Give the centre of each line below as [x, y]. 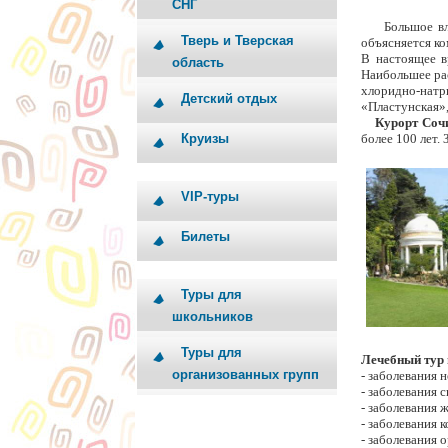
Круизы [205, 138]
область [198, 63]
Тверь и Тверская [237, 40]
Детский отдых [229, 98]
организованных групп [245, 375]
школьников [212, 317]
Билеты [205, 236]
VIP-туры [210, 196]
